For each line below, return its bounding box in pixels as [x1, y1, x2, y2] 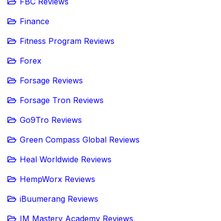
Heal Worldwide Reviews [20, 154, 111, 164]
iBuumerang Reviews [20, 193, 98, 204]
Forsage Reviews [20, 75, 83, 85]
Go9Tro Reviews [20, 114, 82, 125]
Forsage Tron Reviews [20, 95, 104, 105]
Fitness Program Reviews [20, 36, 114, 46]
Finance [20, 16, 49, 26]
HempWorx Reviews [20, 174, 95, 184]
